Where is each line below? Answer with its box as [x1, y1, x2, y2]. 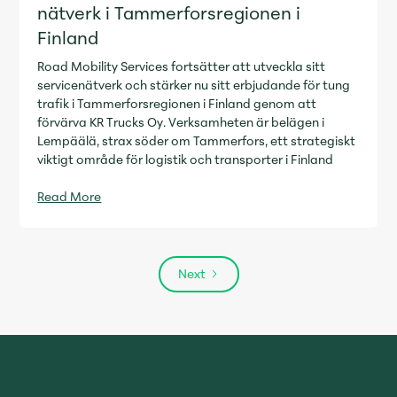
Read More [37, 186, 102, 206]
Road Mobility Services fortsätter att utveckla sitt [37, 56, 326, 76]
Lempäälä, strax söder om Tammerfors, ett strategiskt [37, 130, 356, 151]
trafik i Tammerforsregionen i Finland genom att [37, 93, 317, 113]
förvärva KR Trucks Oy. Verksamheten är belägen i [37, 112, 325, 132]
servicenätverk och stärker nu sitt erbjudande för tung [37, 74, 351, 95]
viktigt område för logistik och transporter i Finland [37, 149, 334, 169]
